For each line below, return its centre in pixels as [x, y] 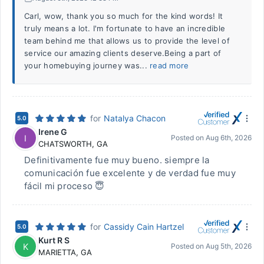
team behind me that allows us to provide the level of [127, 41]
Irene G [53, 132]
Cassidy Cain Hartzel [144, 227]
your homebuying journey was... [87, 65]
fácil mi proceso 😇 [65, 186]
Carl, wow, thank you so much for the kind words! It [124, 16]
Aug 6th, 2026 [229, 138]
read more [169, 65]
